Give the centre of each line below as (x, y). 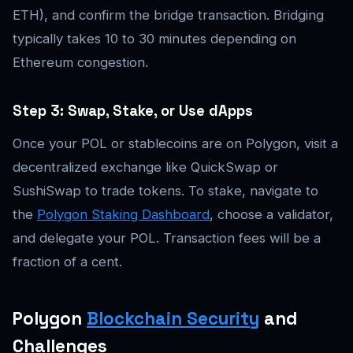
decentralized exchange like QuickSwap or (145, 167)
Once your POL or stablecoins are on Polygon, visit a (175, 144)
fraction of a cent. (67, 262)
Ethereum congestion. (80, 63)
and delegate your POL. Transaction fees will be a (167, 238)
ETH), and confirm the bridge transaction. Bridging (168, 15)
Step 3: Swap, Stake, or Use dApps (133, 111)
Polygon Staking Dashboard (123, 215)
